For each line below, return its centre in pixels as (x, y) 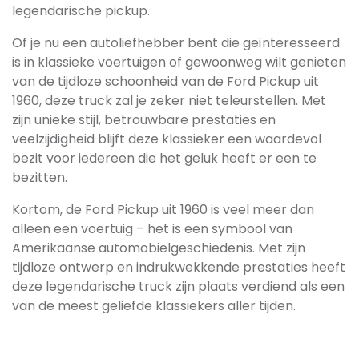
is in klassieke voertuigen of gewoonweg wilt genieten (179, 62)
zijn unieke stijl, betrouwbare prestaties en (144, 120)
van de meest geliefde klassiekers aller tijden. (154, 306)
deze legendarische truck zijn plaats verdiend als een (178, 286)
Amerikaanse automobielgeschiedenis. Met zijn (159, 248)
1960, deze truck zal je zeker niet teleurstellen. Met (169, 101)
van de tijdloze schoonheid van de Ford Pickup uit (165, 81)
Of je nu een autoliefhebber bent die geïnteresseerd (176, 43)
